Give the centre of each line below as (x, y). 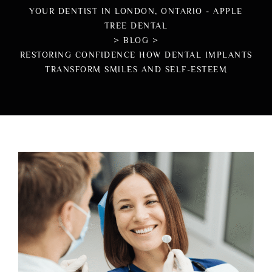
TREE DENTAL (136, 25)
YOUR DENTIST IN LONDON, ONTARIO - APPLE (136, 11)
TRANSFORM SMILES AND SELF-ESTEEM (136, 69)
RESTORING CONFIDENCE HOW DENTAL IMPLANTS (136, 55)
